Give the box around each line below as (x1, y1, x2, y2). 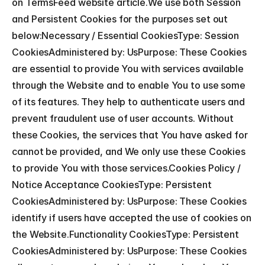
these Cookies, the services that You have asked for (12, 129, 248, 141)
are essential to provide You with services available (12, 63, 244, 75)
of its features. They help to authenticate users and (12, 96, 245, 108)
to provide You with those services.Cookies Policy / (12, 162, 241, 174)
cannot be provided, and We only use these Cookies (12, 146, 246, 157)
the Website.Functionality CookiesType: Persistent (12, 228, 240, 240)
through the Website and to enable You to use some (12, 79, 246, 91)
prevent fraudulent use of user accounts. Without (12, 112, 234, 124)
